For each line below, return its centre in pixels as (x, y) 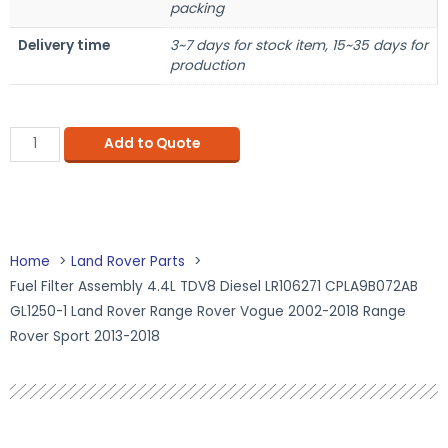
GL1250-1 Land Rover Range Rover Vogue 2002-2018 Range (208, 312)
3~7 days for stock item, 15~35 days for (299, 45)
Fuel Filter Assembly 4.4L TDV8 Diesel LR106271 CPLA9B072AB (214, 287)
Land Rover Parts (128, 262)
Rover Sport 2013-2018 (85, 337)
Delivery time (64, 45)
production (207, 65)
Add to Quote (151, 143)
